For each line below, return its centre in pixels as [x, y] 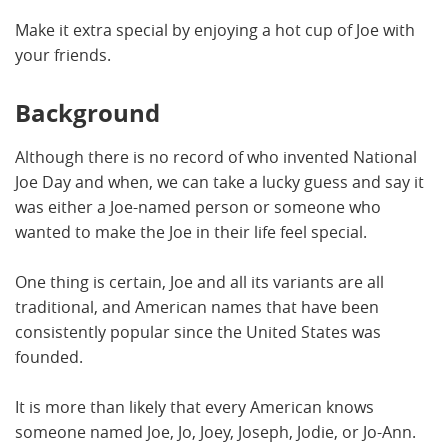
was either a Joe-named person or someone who [198, 207]
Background [87, 113]
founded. [49, 357]
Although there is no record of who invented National [216, 157]
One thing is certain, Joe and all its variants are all [199, 282]
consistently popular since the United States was [198, 332]
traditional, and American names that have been [197, 307]
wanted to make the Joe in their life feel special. [193, 232]
